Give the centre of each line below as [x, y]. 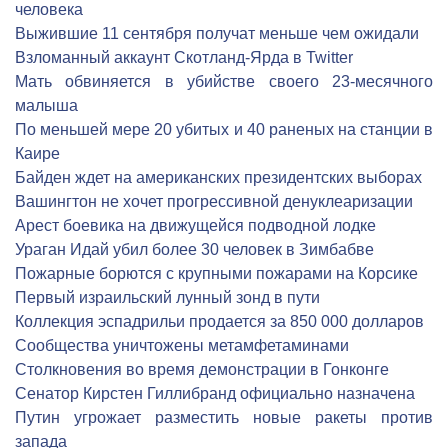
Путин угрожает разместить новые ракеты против [224, 417]
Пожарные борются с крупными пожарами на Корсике [216, 273]
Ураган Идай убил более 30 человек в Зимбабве [194, 249]
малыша [46, 105]
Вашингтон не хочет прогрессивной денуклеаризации [214, 201]
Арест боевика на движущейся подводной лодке [195, 225]
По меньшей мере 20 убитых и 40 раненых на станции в [224, 129]
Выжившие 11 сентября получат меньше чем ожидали [217, 33]
